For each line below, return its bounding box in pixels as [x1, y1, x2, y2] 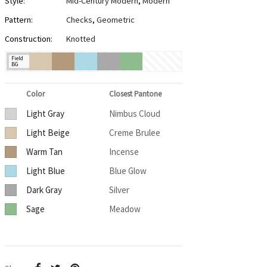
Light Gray [26, 108, 64, 120]
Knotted [66, 33, 95, 45]
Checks [66, 14, 92, 26]
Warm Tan [26, 146, 63, 158]
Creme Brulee [108, 127, 160, 139]
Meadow [108, 203, 141, 215]
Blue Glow [108, 165, 147, 177]
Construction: [4, 33, 52, 45]
